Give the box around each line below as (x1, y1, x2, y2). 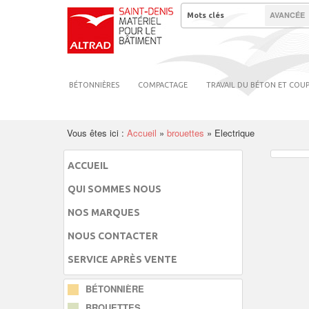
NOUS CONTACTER (68, 230, 158, 241)
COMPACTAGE (138, 81, 188, 89)
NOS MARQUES (68, 207, 140, 218)
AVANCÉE (270, 10, 305, 20)
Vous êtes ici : (67, 126, 127, 139)
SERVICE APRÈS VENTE (68, 254, 177, 265)
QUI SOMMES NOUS (68, 183, 161, 195)
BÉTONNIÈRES (69, 81, 119, 89)
